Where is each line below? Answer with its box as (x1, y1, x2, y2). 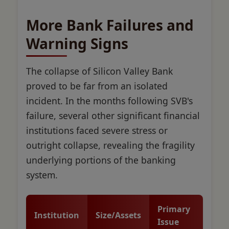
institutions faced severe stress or (26, 124, 168, 136)
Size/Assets (96, 209, 141, 221)
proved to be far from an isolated (26, 79, 168, 92)
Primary (157, 203, 190, 215)
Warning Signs (26, 33, 128, 53)
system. (26, 168, 58, 181)
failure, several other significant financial (26, 109, 200, 122)
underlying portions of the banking (26, 153, 176, 166)
